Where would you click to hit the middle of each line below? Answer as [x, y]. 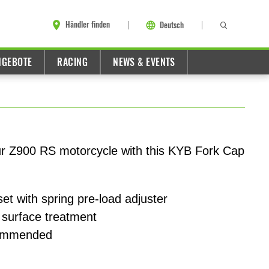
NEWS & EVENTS [144, 62]
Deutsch [172, 25]
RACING [73, 62]
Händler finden [88, 25]
